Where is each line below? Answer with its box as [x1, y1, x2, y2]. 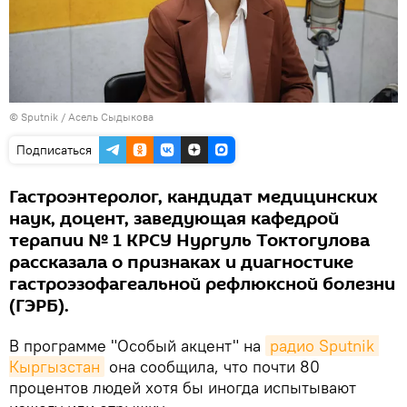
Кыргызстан [9, 355, 100, 377]
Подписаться [16, 141, 92, 158]
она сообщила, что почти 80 [104, 355, 320, 377]
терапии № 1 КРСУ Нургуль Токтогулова [9, 227, 370, 253]
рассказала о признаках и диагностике [9, 249, 353, 275]
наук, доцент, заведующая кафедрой [9, 205, 339, 232]
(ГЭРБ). [9, 293, 69, 319]
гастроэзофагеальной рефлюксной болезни [9, 271, 395, 297]
